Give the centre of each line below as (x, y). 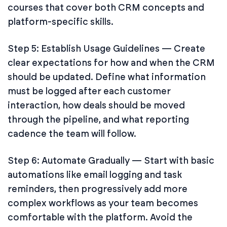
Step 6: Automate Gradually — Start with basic (111, 160)
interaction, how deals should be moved (96, 105)
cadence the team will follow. (72, 134)
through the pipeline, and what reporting (98, 119)
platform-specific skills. (61, 22)
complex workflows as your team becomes (103, 203)
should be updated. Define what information (107, 77)
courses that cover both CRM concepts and (106, 7)
